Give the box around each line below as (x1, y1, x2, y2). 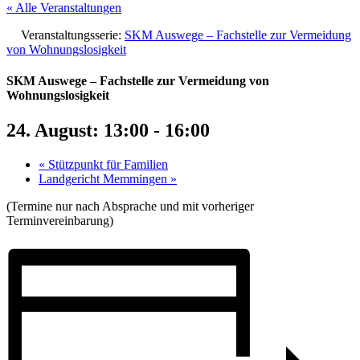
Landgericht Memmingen (39, 172, 170, 186)
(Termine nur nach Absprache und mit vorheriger (6, 199, 254, 214)
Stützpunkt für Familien (45, 157, 168, 172)
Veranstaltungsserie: (21, 27, 125, 42)
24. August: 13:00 (6, 120, 149, 141)
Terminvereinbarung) (6, 214, 113, 228)
